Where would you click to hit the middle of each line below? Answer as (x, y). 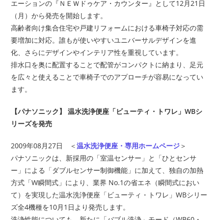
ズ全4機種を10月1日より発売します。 (70, 207)
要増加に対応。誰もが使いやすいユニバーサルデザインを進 (104, 40)
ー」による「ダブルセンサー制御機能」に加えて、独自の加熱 (107, 170)
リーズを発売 (32, 123)
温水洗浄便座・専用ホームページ (128, 145)
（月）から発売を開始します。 (59, 15)
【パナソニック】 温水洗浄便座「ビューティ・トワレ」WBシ (107, 111)
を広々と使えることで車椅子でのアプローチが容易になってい (107, 77)
